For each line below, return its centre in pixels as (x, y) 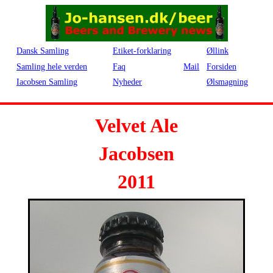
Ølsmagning (227, 82)
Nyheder (127, 82)
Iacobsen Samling (47, 82)
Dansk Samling (43, 51)
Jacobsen (136, 154)
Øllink (218, 51)
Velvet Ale (136, 126)
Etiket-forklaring (142, 51)
